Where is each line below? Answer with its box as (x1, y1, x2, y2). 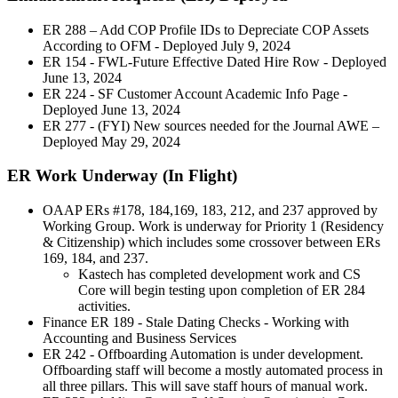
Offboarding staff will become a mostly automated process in (43, 362, 383, 378)
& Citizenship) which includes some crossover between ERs (43, 234, 380, 250)
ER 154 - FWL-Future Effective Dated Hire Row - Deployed (43, 53, 386, 69)
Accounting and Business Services (43, 330, 236, 346)
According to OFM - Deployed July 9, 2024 (43, 37, 291, 53)
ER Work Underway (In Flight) (7, 166, 237, 186)
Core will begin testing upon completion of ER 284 (78, 282, 365, 298)
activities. (78, 298, 131, 314)
